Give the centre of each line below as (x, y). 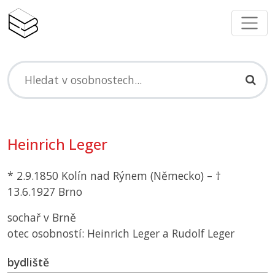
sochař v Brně (42, 218)
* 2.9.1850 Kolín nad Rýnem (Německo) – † (114, 176)
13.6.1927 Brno (45, 192)
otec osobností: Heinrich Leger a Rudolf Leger (121, 234)
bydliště (28, 262)
